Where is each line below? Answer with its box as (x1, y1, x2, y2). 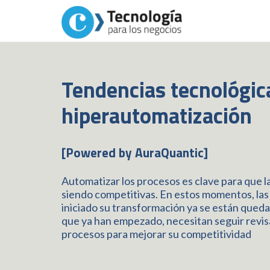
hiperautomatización (61, 99, 252, 133)
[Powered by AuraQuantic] (61, 142, 208, 162)
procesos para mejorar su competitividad (61, 227, 251, 240)
